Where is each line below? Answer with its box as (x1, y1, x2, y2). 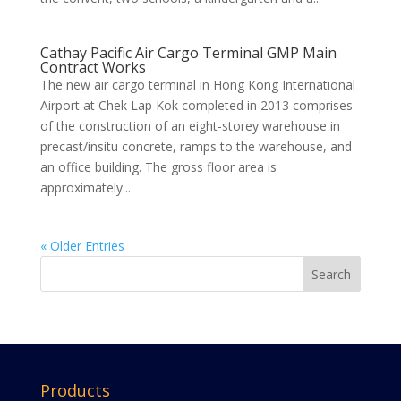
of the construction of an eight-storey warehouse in (39, 117, 340, 134)
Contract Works (39, 57, 146, 77)
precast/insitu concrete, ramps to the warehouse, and (39, 138, 352, 155)
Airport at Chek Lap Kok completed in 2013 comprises (39, 97, 353, 114)
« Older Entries (39, 237, 124, 254)
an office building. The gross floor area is (39, 158, 277, 175)
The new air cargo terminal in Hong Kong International (39, 76, 355, 93)
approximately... (39, 179, 131, 196)
